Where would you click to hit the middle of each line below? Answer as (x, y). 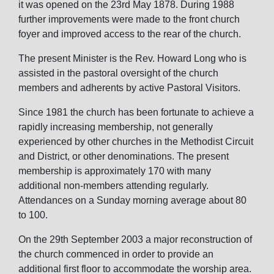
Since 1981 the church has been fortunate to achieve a (136, 112)
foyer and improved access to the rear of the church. (130, 34)
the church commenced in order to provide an (116, 254)
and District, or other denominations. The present (124, 156)
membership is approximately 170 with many (115, 171)
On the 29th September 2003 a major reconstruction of (135, 239)
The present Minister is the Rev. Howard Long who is (132, 58)
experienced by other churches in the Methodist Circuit (136, 142)
